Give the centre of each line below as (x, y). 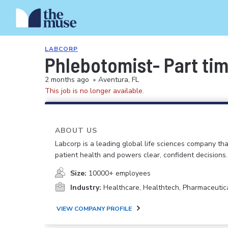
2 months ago (67, 80)
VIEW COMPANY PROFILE (94, 208)
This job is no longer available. (94, 91)
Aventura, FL (119, 80)
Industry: (86, 188)
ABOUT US (76, 131)
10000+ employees (120, 174)
